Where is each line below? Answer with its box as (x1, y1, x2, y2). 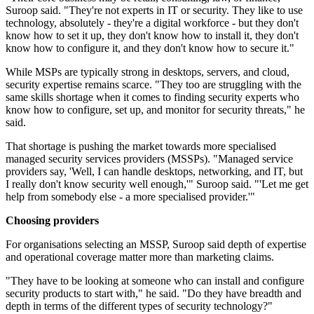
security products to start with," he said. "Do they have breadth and (6, 287, 301, 300)
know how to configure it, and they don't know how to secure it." (6, 42, 294, 55)
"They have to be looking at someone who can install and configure (6, 275, 304, 287)
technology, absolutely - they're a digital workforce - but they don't (6, 17, 299, 29)
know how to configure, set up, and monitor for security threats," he (6, 104, 305, 116)
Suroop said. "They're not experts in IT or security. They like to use (6, 4, 303, 17)
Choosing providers (6, 214, 99, 227)
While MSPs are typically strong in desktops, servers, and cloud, (6, 66, 289, 78)
